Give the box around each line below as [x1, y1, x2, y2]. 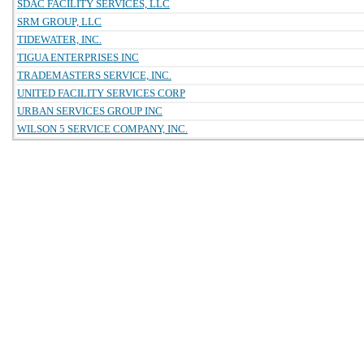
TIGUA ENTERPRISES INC [17, 51, 139, 63]
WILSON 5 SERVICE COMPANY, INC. [17, 123, 188, 135]
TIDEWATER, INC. [17, 33, 102, 45]
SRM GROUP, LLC [17, 15, 102, 28]
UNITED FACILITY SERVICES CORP [17, 87, 185, 99]
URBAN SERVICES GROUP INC [17, 105, 162, 117]
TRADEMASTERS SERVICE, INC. [17, 69, 171, 81]
